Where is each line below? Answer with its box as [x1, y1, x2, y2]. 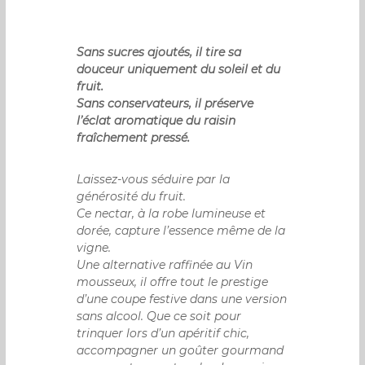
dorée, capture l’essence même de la [77, 223, 286, 239]
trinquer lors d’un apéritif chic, [77, 326, 250, 341]
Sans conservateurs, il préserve [77, 96, 254, 112]
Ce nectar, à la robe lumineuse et [77, 206, 266, 222]
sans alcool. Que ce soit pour [77, 309, 242, 324]
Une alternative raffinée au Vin [77, 257, 253, 273]
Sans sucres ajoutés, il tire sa [77, 45, 242, 60]
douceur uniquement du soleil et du [77, 62, 281, 77]
